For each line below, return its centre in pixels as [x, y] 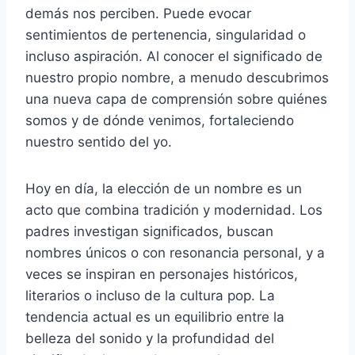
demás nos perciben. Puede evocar [138, 13]
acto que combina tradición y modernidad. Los [174, 210]
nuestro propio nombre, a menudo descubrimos [177, 77]
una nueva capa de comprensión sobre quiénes [176, 99]
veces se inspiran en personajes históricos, [162, 274]
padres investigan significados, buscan [149, 231]
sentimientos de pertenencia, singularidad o [166, 34]
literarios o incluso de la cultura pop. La [150, 295]
